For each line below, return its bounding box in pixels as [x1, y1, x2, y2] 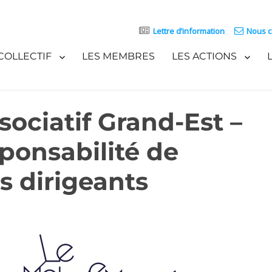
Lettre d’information [152, 25, 225, 36]
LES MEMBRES [81, 50, 155, 62]
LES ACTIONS [171, 50, 237, 62]
